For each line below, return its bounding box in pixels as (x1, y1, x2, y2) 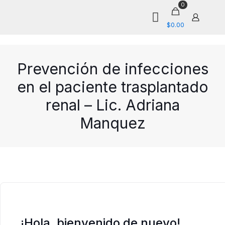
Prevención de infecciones (17, 60, 208, 78)
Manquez (79, 114, 146, 132)
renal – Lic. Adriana (45, 96, 180, 114)
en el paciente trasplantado (17, 78, 208, 96)
